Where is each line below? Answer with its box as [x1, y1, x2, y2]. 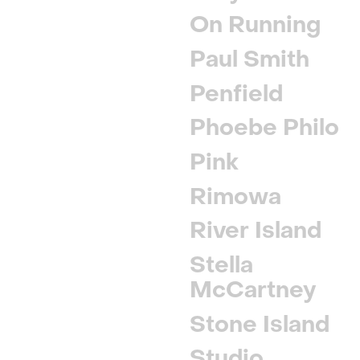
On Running [190, 10, 321, 39]
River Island [190, 215, 322, 245]
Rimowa [190, 182, 282, 211]
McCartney [190, 275, 317, 305]
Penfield [190, 79, 284, 108]
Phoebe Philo [190, 112, 340, 142]
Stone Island [190, 309, 330, 339]
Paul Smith [190, 44, 310, 74]
